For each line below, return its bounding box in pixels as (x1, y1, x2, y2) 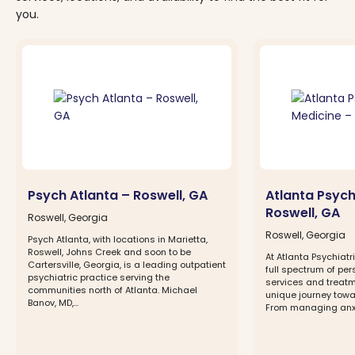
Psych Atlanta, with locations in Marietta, (28, 233, 208, 246)
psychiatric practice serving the (28, 271, 170, 284)
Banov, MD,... (28, 296, 78, 309)
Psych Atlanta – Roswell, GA (28, 186, 208, 204)
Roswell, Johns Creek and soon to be (28, 246, 191, 258)
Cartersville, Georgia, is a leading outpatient (28, 258, 226, 271)
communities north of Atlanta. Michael (28, 284, 197, 296)
